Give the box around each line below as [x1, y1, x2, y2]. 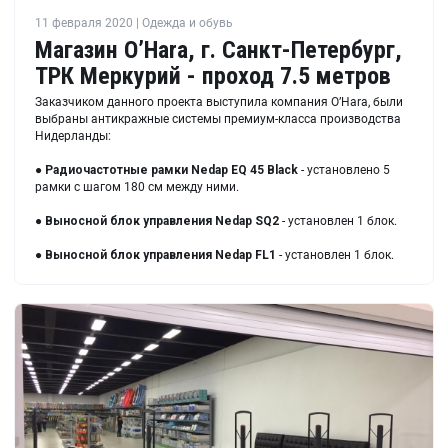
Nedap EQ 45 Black [191, 162, 298, 177]
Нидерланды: [35, 128, 111, 143]
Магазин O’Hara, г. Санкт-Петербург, [35, 35, 402, 64]
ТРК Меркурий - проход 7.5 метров [35, 61, 391, 90]
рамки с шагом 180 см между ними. [35, 179, 239, 194]
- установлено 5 [298, 162, 390, 177]
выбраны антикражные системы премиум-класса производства [35, 111, 401, 126]
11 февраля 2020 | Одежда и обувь [35, 15, 233, 30]
